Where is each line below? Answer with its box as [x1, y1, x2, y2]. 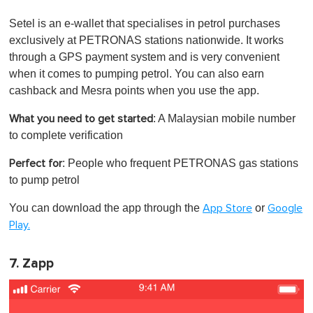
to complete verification [9, 129, 126, 141]
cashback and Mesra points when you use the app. [9, 84, 262, 96]
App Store [203, 202, 252, 214]
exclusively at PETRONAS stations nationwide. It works [9, 34, 284, 46]
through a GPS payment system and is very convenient [9, 50, 279, 63]
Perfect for [9, 157, 62, 169]
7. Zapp [9, 255, 54, 272]
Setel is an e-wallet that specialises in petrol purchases [9, 17, 280, 29]
